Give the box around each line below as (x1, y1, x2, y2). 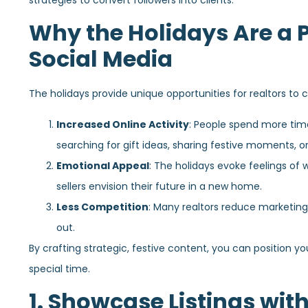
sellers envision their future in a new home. (56, 179, 262, 193)
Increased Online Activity (56, 117, 189, 131)
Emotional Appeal (56, 158, 149, 173)
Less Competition (56, 199, 148, 214)
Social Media (29, 43, 173, 75)
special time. (29, 261, 90, 276)
